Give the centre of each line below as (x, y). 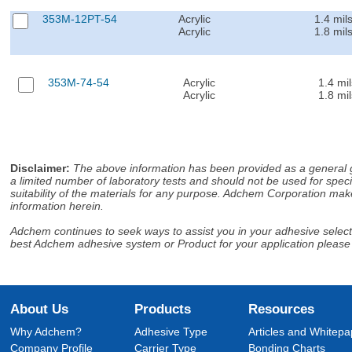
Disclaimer (38, 168)
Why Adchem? (46, 332)
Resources (282, 309)
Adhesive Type (171, 332)
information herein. (57, 205)
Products (163, 309)
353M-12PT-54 (80, 18)
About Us (40, 309)
